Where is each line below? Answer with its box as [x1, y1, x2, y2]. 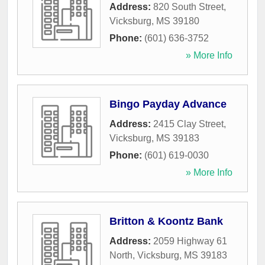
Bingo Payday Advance [109, 98, 227, 111]
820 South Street [153, 2, 224, 12]
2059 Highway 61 [153, 236, 227, 247]
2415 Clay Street [153, 119, 224, 130]
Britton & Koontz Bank [109, 215, 223, 228]
